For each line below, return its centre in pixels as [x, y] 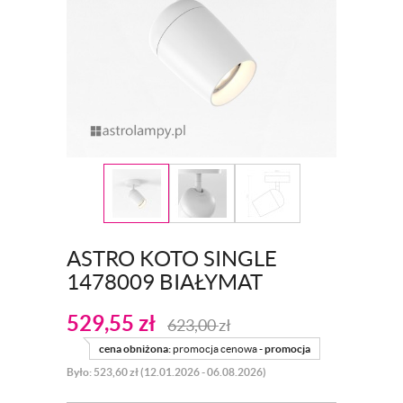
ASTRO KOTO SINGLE [172, 259]
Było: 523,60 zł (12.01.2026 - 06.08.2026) [166, 372]
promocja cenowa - [219, 349]
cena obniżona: [135, 349]
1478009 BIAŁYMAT [165, 282]
